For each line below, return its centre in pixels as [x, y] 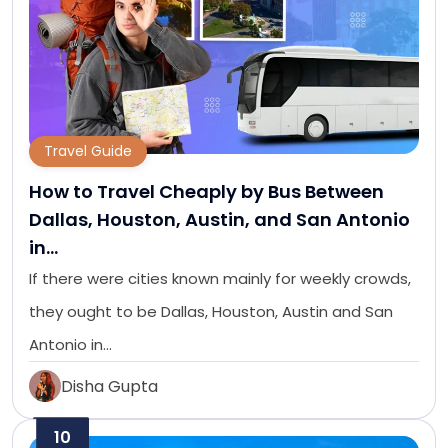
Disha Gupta [109, 386]
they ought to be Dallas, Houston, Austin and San [211, 312]
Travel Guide [88, 151]
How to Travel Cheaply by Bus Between [206, 192]
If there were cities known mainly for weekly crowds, [220, 279]
